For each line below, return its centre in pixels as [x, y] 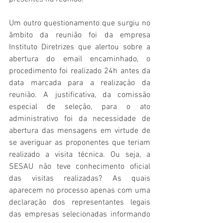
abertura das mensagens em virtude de [80, 131]
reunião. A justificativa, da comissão [80, 95]
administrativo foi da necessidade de [80, 119]
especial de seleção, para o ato [80, 107]
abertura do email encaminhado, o [80, 59]
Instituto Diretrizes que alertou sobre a [80, 48]
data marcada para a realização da [80, 83]
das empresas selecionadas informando [80, 215]
